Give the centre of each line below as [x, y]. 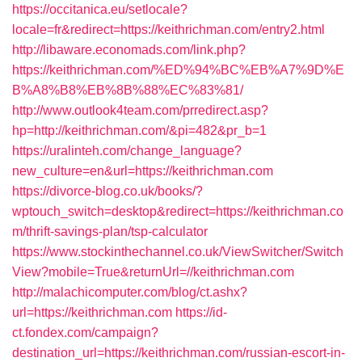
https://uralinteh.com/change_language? [127, 151]
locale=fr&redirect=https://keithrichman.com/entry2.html [168, 29]
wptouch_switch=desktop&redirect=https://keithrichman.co [178, 211]
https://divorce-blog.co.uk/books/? [107, 191]
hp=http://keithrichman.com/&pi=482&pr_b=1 [139, 130]
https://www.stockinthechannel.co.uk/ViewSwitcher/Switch [178, 252]
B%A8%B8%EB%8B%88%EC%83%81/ [128, 90]
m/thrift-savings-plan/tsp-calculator [110, 232]
